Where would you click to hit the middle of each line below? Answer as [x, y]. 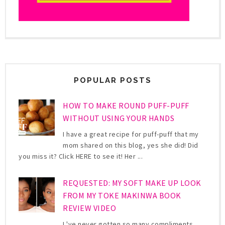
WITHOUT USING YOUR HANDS [119, 118]
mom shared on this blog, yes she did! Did [131, 145]
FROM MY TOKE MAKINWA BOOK [122, 196]
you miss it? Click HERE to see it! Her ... [81, 156]
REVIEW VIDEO [90, 208]
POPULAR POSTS [113, 80]
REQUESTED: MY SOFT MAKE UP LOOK [132, 183]
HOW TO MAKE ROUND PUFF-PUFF [126, 105]
